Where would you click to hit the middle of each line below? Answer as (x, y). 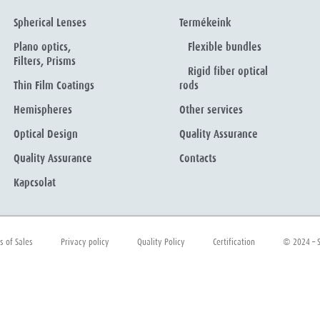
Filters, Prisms (45, 62)
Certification (234, 243)
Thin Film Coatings (54, 86)
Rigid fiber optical (224, 72)
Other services (211, 110)
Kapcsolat (35, 183)
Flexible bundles (221, 47)
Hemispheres (43, 110)
